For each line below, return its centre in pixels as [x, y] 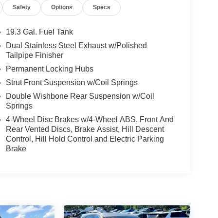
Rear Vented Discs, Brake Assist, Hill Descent [85, 129]
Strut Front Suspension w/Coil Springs [72, 83]
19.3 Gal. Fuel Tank [39, 32]
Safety [22, 8]
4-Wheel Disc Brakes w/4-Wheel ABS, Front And [90, 120]
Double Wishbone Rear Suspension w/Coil [80, 96]
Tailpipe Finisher [34, 55]
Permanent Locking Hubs [49, 69]
